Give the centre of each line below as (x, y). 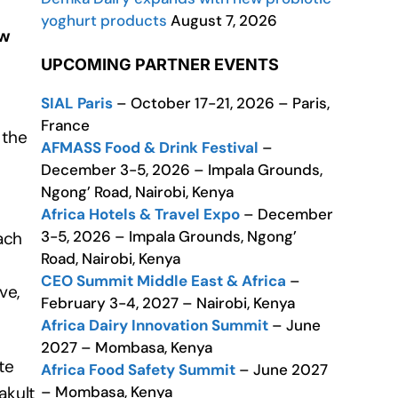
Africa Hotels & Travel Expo (140, 214)
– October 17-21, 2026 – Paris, (221, 103)
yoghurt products (104, 20)
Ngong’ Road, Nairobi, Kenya (137, 192)
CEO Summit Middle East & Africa (163, 281)
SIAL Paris (77, 103)
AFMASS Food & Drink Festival (151, 147)
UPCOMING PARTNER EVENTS (160, 64)
